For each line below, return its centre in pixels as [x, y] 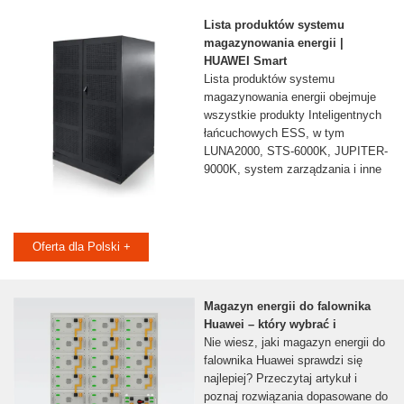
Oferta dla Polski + [81, 247]
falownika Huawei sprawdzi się [283, 361]
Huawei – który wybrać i [270, 325]
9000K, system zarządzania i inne [292, 170]
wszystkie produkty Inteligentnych [292, 115]
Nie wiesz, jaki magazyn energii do [294, 343]
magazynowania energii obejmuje [289, 97]
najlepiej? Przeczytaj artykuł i [280, 379]
